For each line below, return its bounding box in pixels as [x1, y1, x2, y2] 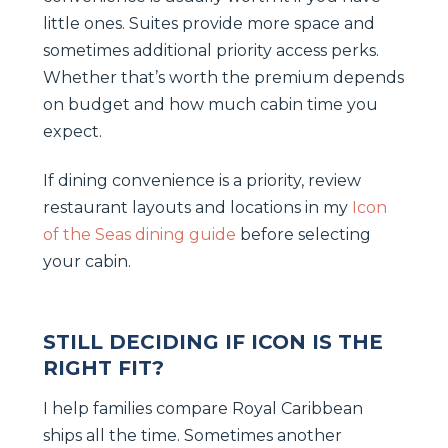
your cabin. [43, 251, 131, 271]
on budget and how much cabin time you [43, 94, 378, 114]
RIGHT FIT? [43, 355, 164, 380]
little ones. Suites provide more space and [43, 13, 375, 33]
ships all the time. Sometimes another [43, 425, 342, 445]
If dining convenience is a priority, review [43, 170, 361, 190]
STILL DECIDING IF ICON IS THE [43, 329, 383, 354]
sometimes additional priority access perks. [43, 40, 379, 60]
